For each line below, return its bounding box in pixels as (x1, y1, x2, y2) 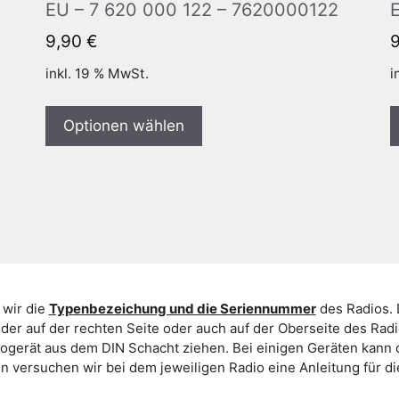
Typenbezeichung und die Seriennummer (48, 299, 316, 317)
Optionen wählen (62, 117, 184, 135)
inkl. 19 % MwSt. (45, 65, 149, 83)
